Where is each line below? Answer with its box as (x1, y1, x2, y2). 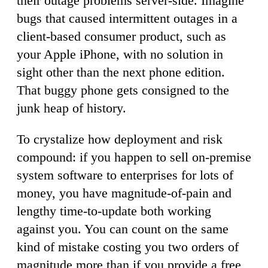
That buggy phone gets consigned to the (17, 82, 229, 98)
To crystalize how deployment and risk (17, 131, 223, 147)
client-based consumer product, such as (17, 28, 226, 44)
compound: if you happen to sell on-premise (17, 149, 251, 165)
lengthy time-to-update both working (17, 203, 211, 218)
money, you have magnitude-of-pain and (17, 185, 232, 200)
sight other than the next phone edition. (17, 64, 225, 80)
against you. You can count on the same (17, 221, 229, 236)
